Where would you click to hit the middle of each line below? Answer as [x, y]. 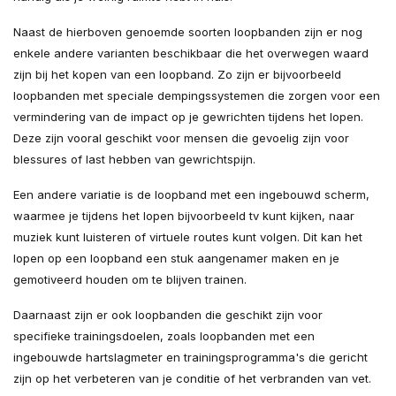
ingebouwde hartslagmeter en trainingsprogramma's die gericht [190, 358]
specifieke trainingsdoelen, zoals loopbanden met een [164, 336]
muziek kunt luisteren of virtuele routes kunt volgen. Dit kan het [188, 237]
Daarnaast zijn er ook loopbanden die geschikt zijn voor [168, 315]
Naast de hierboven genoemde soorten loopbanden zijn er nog [188, 32]
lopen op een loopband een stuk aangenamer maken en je [176, 259]
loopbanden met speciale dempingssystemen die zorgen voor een [197, 96]
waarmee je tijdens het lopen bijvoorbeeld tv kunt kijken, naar [184, 216]
